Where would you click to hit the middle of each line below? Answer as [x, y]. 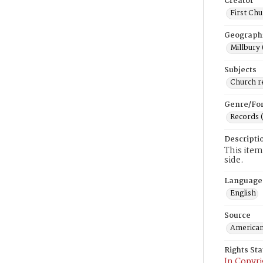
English [243, 193]
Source [237, 216]
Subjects [240, 70]
